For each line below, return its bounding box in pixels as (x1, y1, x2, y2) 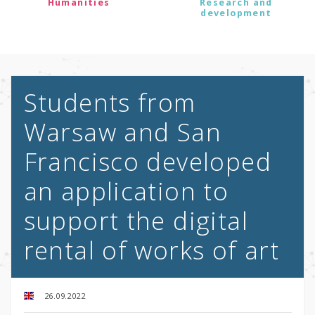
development (200, 7, 272, 20)
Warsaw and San (23, 115, 222, 149)
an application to (23, 174, 229, 208)
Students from (23, 86, 196, 120)
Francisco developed (23, 145, 272, 179)
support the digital (23, 204, 249, 238)
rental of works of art (23, 233, 280, 267)
